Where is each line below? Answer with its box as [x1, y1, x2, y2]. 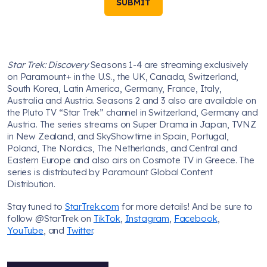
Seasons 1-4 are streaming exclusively [88, 59, 248, 71]
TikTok [93, 213, 120, 225]
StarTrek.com [64, 201, 119, 213]
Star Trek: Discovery [7, 59, 88, 71]
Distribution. [7, 178, 55, 190]
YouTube [7, 225, 44, 237]
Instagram [125, 213, 170, 225]
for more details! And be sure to [119, 201, 253, 213]
